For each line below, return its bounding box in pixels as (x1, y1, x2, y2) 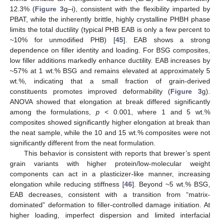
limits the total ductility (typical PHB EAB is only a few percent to (10, 25, 210, 33)
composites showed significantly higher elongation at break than (10, 118, 210, 126)
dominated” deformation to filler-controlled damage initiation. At (10, 200, 210, 209)
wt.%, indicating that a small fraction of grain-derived (10, 77, 210, 85)
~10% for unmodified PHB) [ (10, 35, 115, 44)
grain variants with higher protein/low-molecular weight (10, 159, 210, 167)
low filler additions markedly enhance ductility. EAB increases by (10, 56, 210, 64)
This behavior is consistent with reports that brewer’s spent (24, 149, 210, 157)
